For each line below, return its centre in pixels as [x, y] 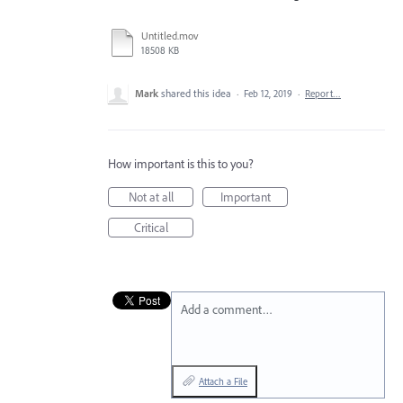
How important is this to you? [181, 164]
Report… [323, 94]
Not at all [151, 197]
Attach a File [223, 381]
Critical [151, 228]
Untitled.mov [170, 36]
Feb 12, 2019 [268, 94]
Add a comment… [227, 309]
